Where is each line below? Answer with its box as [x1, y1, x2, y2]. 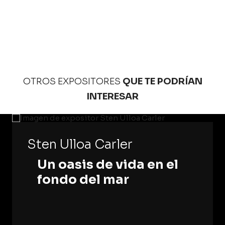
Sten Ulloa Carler [27, 137, 133, 152]
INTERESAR [86, 91, 139, 102]
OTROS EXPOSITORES [23, 76, 121, 87]
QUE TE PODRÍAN [122, 76, 202, 87]
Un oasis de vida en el [37, 157, 178, 172]
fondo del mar [37, 172, 129, 187]
